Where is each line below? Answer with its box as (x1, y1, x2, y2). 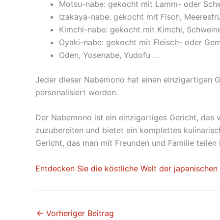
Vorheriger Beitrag (44, 208, 114, 218)
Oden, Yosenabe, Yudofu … (59, 50, 159, 60)
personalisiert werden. (35, 87, 118, 97)
